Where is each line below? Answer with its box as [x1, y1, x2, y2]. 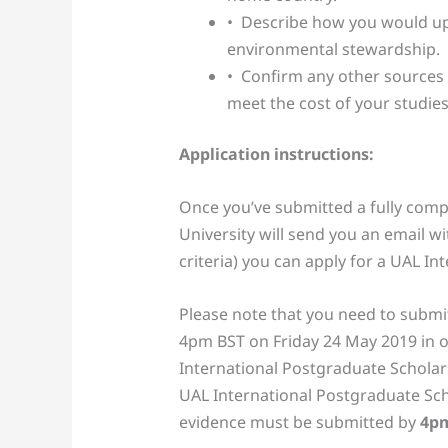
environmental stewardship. [226, 38, 440, 61]
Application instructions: [178, 143, 374, 166]
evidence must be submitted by [178, 410, 420, 433]
